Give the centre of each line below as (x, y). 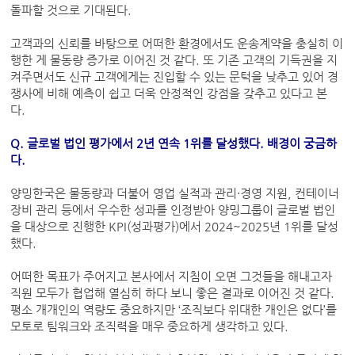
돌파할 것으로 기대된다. (73, 11)
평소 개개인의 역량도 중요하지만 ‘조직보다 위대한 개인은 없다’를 (174, 310)
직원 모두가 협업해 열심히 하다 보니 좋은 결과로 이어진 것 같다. (173, 294)
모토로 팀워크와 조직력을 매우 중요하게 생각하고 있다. (151, 327)
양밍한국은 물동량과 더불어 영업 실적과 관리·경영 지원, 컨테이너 (175, 194)
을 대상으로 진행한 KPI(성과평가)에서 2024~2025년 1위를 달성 (175, 227)
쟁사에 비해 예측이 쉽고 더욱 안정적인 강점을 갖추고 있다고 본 (169, 94)
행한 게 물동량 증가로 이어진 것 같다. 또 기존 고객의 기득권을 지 (174, 61)
